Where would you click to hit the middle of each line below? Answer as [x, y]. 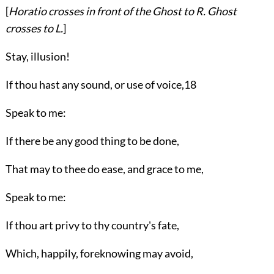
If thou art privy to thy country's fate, [92, 225]
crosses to [30, 28]
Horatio [27, 11]
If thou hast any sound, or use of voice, [94, 84]
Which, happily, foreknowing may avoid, [99, 253]
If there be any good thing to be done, [92, 141]
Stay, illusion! [37, 56]
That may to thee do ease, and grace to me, [104, 169]
